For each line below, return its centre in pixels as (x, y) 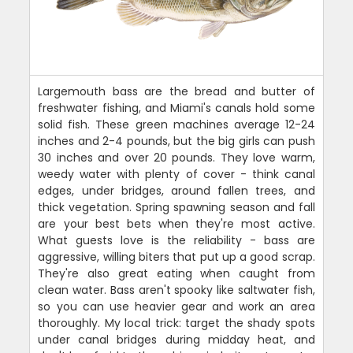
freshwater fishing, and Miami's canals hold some (176, 108)
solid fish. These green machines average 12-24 (176, 125)
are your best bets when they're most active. (176, 224)
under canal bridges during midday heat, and (176, 340)
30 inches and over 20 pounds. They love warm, (176, 158)
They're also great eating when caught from (176, 274)
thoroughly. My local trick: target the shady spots (176, 323)
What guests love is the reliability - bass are (176, 241)
